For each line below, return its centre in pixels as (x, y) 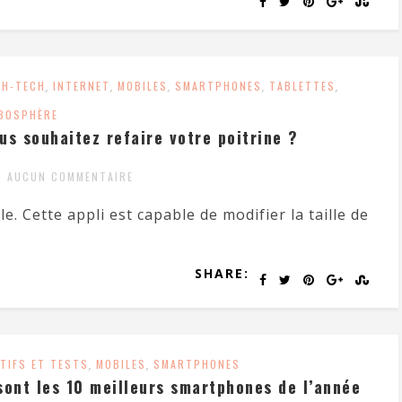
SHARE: (222, 273)
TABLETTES (302, 86)
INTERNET (82, 86)
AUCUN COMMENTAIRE (70, 176)
